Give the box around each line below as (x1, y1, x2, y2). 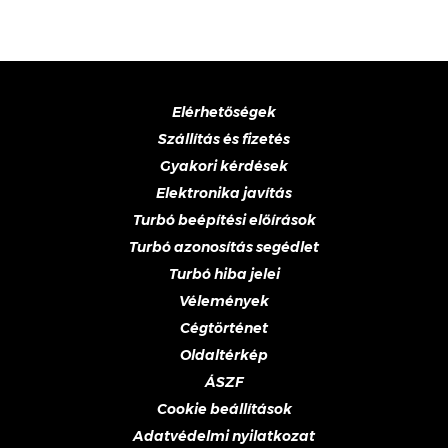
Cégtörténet (180, 319, 268, 337)
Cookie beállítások (156, 400, 292, 418)
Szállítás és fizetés (158, 130, 290, 148)
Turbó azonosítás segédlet (129, 238, 319, 256)
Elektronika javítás (156, 184, 292, 202)
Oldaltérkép (180, 346, 268, 364)
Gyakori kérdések (160, 157, 288, 175)
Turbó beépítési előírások (132, 211, 316, 229)
